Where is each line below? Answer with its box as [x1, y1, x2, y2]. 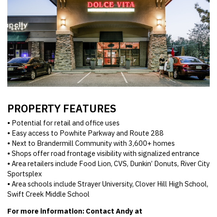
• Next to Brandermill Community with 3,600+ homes [7, 138, 175, 148]
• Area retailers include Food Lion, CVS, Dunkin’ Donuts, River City [7, 158, 210, 168]
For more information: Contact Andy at [7, 206, 142, 216]
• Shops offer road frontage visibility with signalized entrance [7, 148, 200, 158]
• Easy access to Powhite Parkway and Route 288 [7, 128, 164, 138]
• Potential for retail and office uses [7, 118, 120, 127]
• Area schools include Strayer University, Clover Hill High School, [7, 179, 208, 188]
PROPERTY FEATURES [7, 102, 116, 116]
